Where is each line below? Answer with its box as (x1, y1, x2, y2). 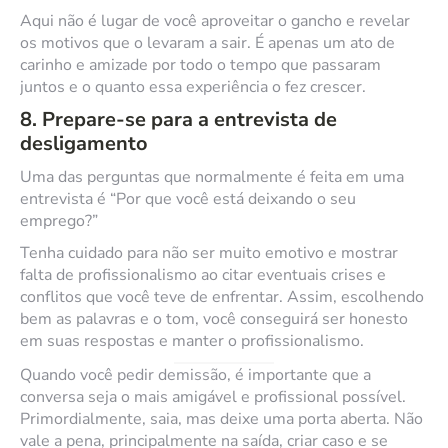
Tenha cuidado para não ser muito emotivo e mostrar (20, 242, 398, 264)
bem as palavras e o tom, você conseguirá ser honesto (20, 308, 408, 330)
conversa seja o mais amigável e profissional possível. (20, 386, 406, 408)
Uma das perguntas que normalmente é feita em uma (20, 166, 404, 188)
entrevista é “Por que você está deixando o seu (20, 188, 356, 210)
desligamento (20, 130, 148, 157)
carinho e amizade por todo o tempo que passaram (20, 54, 381, 76)
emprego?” (20, 210, 102, 232)
